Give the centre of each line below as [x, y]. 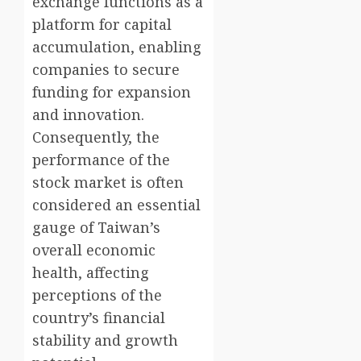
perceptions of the [97, 295]
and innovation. [88, 115]
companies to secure [106, 70]
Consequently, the [96, 137]
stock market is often [108, 183]
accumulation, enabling [117, 47]
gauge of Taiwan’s [96, 228]
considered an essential [116, 205]
